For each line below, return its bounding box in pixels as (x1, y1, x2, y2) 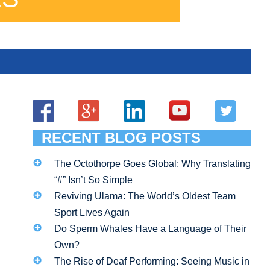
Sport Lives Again (54, 207, 130, 218)
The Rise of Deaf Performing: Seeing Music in (54, 256, 250, 266)
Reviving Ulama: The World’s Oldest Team (54, 190, 236, 201)
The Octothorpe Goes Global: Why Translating (54, 158, 251, 169)
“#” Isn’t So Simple (54, 174, 133, 185)
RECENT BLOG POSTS (42, 129, 201, 146)
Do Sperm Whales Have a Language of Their (54, 223, 246, 234)
